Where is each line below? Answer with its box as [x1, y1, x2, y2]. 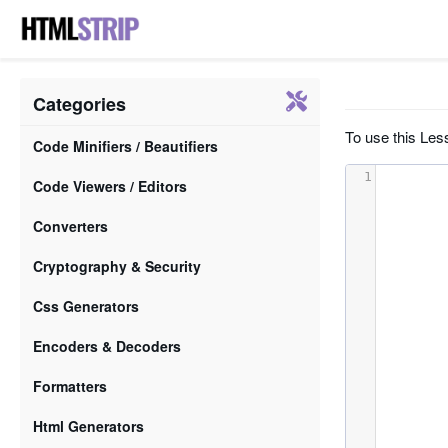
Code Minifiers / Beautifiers [33, 136, 218, 156]
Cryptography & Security [33, 256, 201, 276]
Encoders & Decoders [33, 336, 181, 356]
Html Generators [33, 416, 144, 436]
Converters [33, 216, 108, 236]
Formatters [33, 376, 107, 396]
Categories [33, 91, 126, 117]
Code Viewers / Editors [33, 176, 187, 196]
